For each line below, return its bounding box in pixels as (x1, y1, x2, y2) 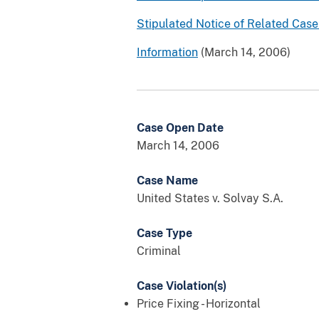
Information (137, 45, 198, 59)
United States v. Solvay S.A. (137, 191, 283, 205)
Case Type (137, 226, 192, 240)
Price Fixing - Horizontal (137, 296, 261, 310)
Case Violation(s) (137, 278, 226, 293)
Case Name (137, 173, 198, 187)
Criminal (137, 244, 181, 258)
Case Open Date (137, 120, 224, 135)
